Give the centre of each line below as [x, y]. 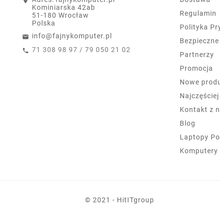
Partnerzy [197, 54]
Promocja [196, 68]
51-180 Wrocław [60, 15]
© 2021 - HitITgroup [120, 200]
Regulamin [198, 13]
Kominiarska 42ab [64, 7]
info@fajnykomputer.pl [72, 36]
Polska [44, 23]
